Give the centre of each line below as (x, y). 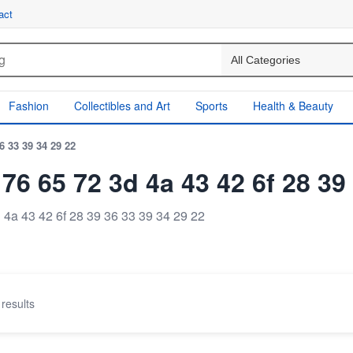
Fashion (29, 106)
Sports (212, 106)
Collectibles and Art (122, 106)
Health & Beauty (293, 106)
